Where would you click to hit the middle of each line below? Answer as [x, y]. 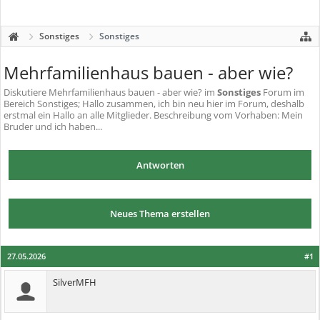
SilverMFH [75, 282]
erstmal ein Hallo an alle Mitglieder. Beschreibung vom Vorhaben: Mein [153, 115]
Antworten [160, 165]
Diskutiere [26, 92]
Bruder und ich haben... [53, 126]
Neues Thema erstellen [160, 214]
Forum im [282, 92]
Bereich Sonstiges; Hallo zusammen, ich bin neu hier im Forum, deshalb [154, 104]
